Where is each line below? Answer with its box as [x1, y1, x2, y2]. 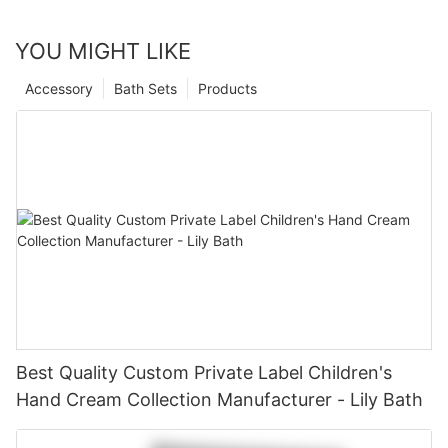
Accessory [25, 80, 93, 98]
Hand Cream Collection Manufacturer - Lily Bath [16, 389, 423, 411]
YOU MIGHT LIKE [15, 38, 191, 65]
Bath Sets [114, 80, 177, 98]
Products [198, 80, 257, 98]
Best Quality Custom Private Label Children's [16, 362, 392, 384]
